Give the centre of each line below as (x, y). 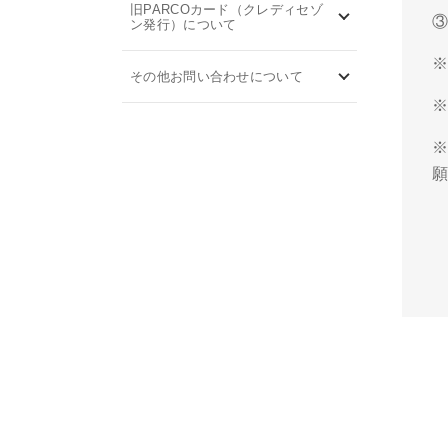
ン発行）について (183, 24)
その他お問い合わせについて (216, 76)
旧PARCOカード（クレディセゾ (226, 9)
